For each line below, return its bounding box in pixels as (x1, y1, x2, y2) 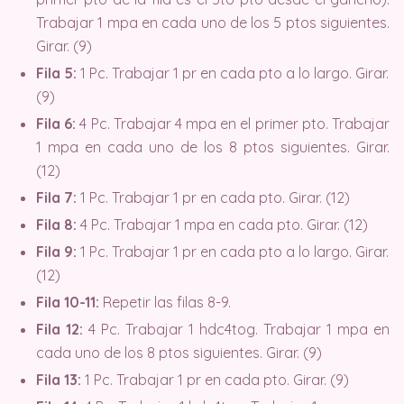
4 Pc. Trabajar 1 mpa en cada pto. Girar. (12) (77, 215, 368, 234)
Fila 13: (36, 370, 81, 389)
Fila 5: (36, 63, 77, 82)
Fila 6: (36, 114, 77, 133)
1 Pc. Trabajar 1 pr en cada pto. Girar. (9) (81, 370, 349, 389)
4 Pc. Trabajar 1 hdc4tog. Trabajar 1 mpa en (83, 319, 390, 338)
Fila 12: (36, 319, 83, 338)
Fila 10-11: (36, 292, 99, 311)
